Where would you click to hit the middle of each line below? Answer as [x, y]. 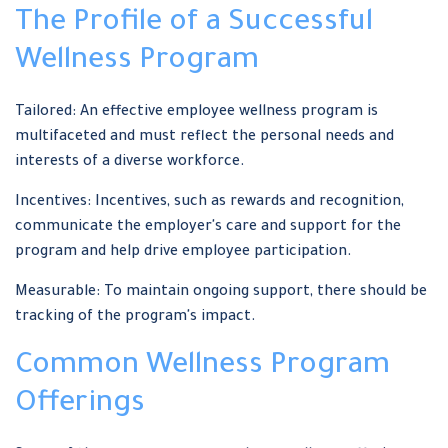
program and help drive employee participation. [183, 253]
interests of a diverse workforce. [130, 163]
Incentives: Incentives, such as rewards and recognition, [209, 203]
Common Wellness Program [202, 367]
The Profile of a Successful [194, 24]
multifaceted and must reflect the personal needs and [204, 138]
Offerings [80, 405]
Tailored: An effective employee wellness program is [196, 113]
